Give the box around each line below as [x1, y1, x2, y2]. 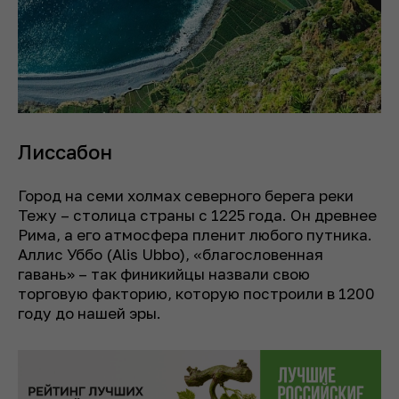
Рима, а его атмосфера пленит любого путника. [18, 225, 372, 245]
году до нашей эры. [18, 304, 161, 323]
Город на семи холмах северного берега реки [18, 186, 354, 206]
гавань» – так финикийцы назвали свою [18, 265, 310, 284]
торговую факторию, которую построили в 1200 [18, 284, 375, 304]
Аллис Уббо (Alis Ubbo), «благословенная [18, 245, 323, 265]
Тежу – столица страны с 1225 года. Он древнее [18, 206, 377, 225]
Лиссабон [18, 140, 112, 165]
